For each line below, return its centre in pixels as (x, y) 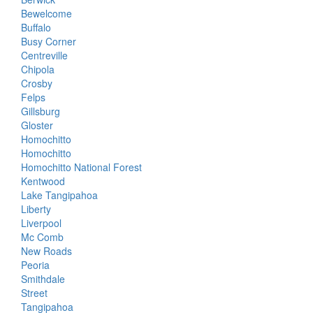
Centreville (44, 55)
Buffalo (36, 27)
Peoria (35, 265)
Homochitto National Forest (81, 167)
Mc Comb (42, 237)
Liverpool (41, 223)
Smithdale (43, 279)
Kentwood (43, 181)
